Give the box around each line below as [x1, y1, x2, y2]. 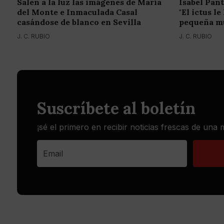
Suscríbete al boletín [37, 97, 195, 118]
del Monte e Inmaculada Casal [17, 6, 137, 17]
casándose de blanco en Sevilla [17, 16, 141, 27]
